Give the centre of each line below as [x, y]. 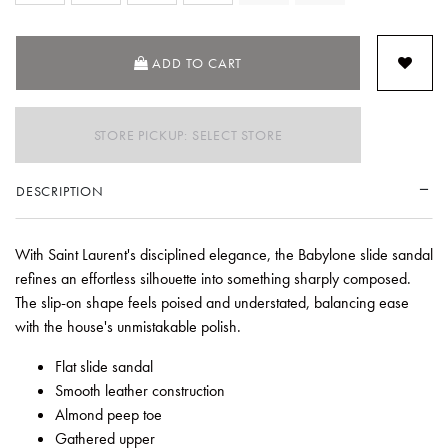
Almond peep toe [108, 414]
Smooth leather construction [140, 390]
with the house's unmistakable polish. [128, 326]
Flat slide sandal [104, 366]
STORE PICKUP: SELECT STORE [188, 134]
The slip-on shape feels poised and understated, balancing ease [212, 302]
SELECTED [406, 36]
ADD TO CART [197, 62]
